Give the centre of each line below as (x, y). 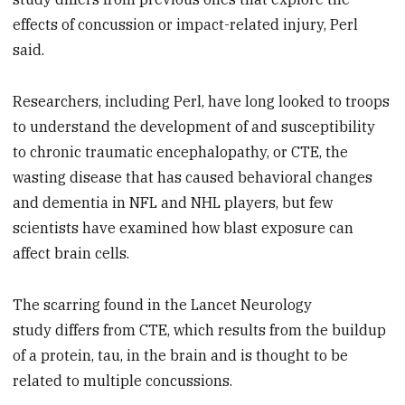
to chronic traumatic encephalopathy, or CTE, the (181, 152)
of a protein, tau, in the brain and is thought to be (181, 355)
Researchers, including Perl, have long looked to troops (202, 102)
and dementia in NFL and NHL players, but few (173, 203)
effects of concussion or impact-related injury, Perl (186, 25)
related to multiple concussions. (123, 380)
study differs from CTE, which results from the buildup (200, 330)
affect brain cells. (71, 254)
